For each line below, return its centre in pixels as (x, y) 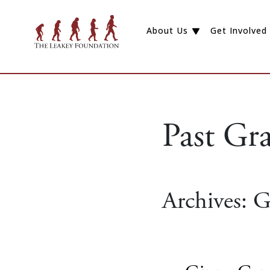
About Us (168, 31)
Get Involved (238, 31)
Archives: (208, 201)
